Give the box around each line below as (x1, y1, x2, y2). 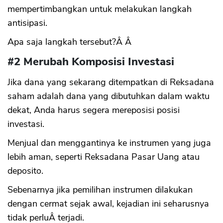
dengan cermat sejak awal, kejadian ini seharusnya (7, 197, 209, 210)
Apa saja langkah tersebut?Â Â (7, 35, 134, 48)
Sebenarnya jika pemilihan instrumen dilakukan (7, 183, 193, 196)
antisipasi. (7, 16, 47, 29)
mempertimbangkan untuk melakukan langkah (7, 2, 192, 15)
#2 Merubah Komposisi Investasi (7, 54, 174, 69)
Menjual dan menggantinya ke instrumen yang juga (7, 136, 211, 149)
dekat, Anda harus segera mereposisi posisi (7, 104, 180, 116)
